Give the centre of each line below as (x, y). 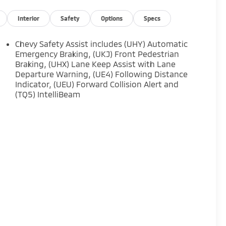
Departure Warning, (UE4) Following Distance (102, 74)
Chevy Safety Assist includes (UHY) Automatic (102, 44)
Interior (29, 18)
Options (112, 18)
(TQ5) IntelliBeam (48, 94)
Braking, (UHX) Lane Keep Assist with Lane (96, 64)
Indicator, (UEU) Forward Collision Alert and (97, 84)
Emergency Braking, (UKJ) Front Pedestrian (97, 54)
